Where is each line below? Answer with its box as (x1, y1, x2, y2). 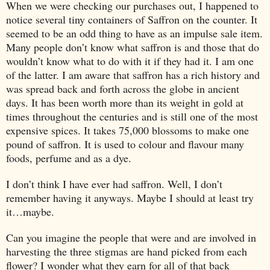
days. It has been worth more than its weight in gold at (6, 95, 243, 110)
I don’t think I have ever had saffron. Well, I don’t (6, 176, 222, 191)
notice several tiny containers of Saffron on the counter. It (6, 11, 257, 27)
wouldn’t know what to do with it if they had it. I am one (6, 53, 254, 68)
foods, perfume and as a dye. (6, 150, 131, 165)
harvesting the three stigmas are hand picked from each (6, 243, 247, 259)
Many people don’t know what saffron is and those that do (6, 39, 259, 54)
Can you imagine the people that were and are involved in (6, 230, 256, 245)
